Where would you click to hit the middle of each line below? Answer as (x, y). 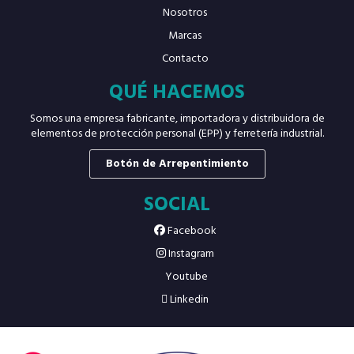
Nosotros (185, 13)
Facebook (190, 231)
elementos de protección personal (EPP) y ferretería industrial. (177, 134)
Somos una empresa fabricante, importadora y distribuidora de (177, 119)
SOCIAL (177, 205)
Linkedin (188, 300)
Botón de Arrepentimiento (177, 164)
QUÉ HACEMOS (177, 93)
